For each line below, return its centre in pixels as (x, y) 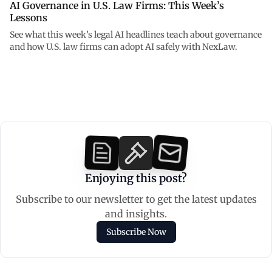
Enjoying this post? (136, 178)
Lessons (29, 18)
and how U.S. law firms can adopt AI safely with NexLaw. (124, 47)
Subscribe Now (136, 232)
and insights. (136, 214)
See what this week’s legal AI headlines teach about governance (136, 35)
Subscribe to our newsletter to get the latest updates (136, 199)
